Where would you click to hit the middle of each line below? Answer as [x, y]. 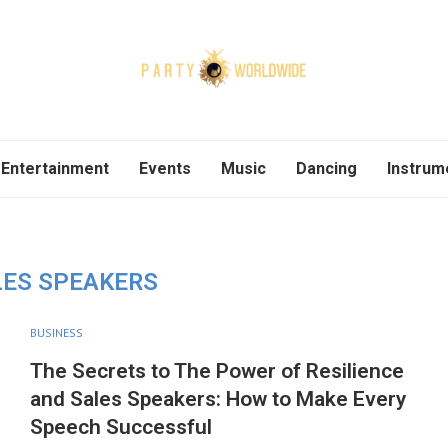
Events [165, 168]
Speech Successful [120, 427]
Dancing [326, 168]
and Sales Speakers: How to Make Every [217, 399]
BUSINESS [56, 332]
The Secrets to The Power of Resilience [216, 371]
